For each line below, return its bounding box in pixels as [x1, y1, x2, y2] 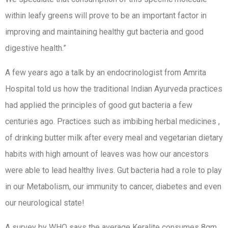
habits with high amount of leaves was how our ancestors [5, 149, 209, 159]
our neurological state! [5, 198, 84, 208]
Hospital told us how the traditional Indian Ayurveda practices [5, 84, 222, 94]
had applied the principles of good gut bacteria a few [5, 100, 192, 110]
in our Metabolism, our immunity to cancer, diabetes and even [5, 182, 221, 191]
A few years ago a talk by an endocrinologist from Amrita [5, 68, 206, 77]
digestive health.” [5, 43, 66, 53]
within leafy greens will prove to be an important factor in [5, 11, 207, 20]
